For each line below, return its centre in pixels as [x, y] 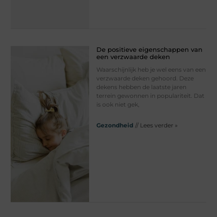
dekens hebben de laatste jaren [141, 87]
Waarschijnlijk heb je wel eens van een [151, 69]
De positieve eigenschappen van [149, 49]
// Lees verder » [156, 125]
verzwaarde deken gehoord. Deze [145, 78]
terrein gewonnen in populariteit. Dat [150, 95]
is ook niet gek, [118, 104]
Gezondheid [115, 125]
